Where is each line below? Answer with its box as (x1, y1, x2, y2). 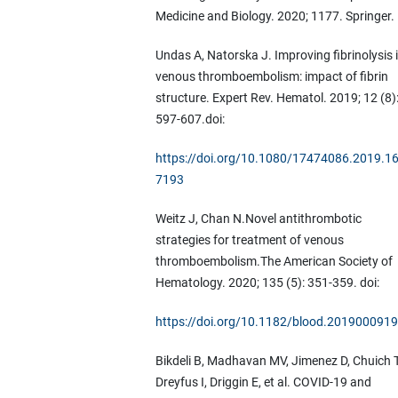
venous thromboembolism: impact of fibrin (155, 69, 388, 84)
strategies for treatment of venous (155, 233, 344, 248)
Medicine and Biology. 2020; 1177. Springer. (155, 8, 394, 23)
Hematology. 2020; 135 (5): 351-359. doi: (155, 275, 379, 291)
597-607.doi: (155, 112, 225, 126)
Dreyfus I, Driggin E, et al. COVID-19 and (155, 375, 371, 390)
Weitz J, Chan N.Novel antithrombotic (155, 211, 362, 227)
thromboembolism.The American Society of (155, 254, 393, 269)
